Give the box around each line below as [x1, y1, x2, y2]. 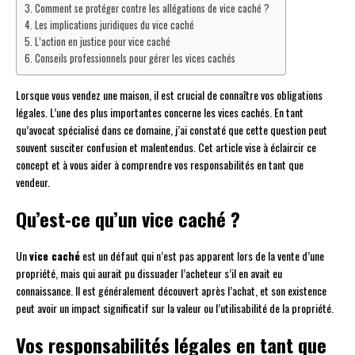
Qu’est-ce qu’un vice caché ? [16, 204, 240, 234]
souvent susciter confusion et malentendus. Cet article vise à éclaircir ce [16, 139, 316, 156]
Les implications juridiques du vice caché [34, 17, 194, 33]
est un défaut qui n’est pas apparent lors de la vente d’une [80, 247, 324, 265]
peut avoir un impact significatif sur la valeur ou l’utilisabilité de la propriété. [16, 300, 334, 317]
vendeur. [16, 174, 50, 191]
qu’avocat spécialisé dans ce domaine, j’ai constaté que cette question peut [16, 121, 327, 139]
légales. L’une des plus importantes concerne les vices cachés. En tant [16, 104, 303, 121]
